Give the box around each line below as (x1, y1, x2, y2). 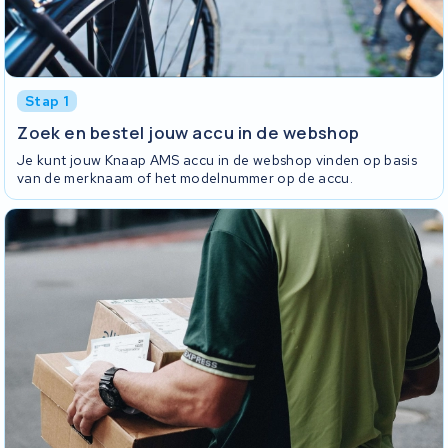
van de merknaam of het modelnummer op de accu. (17, 168, 354, 187)
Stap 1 (25, 91, 70, 110)
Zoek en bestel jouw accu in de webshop (17, 121, 360, 145)
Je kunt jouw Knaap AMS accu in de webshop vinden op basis (17, 150, 417, 169)
